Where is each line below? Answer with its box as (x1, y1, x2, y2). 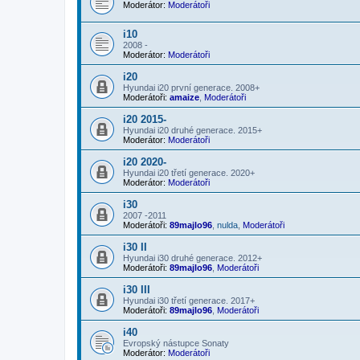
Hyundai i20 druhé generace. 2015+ (123, 125, 262, 135)
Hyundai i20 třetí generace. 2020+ (123, 167, 255, 178)
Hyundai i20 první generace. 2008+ (123, 82, 260, 92)
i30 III (123, 283, 150, 296)
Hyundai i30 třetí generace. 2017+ (123, 295, 255, 305)
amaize (170, 92, 199, 102)
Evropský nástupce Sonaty (123, 337, 229, 348)
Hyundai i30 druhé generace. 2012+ (123, 252, 262, 263)
